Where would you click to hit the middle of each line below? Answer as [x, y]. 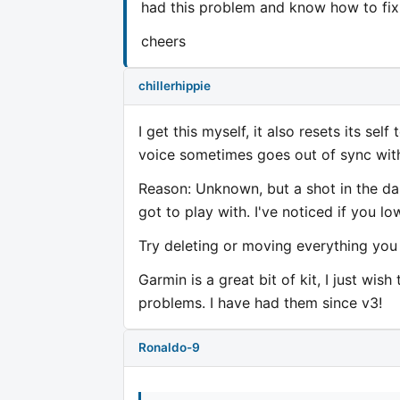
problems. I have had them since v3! [260, 302]
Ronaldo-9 [169, 348]
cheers [163, 41]
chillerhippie [175, 86]
